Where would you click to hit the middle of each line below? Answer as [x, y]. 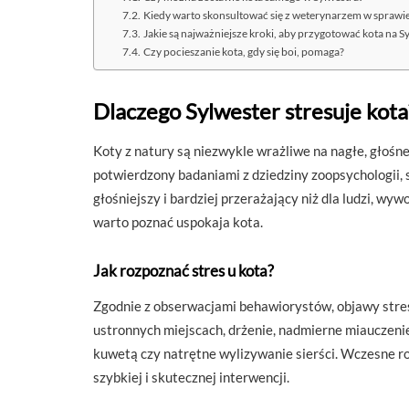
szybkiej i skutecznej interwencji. [191, 377]
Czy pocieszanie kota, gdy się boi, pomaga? [243, 51]
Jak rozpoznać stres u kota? [184, 270]
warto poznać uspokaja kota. [178, 221]
